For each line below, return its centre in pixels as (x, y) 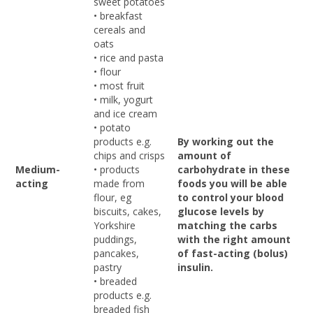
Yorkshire (115, 225)
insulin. (195, 267)
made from (119, 183)
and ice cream (125, 113)
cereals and (119, 29)
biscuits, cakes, (128, 211)
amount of (204, 155)
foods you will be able (232, 183)
